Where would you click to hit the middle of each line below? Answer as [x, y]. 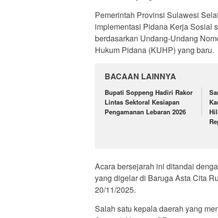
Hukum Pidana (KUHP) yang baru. [154, 50]
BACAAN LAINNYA [140, 76]
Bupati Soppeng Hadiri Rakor [149, 92]
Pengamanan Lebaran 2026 [145, 112]
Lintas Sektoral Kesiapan [142, 102]
